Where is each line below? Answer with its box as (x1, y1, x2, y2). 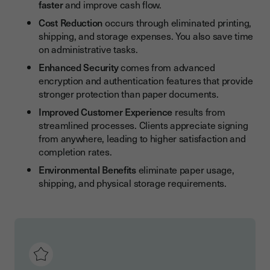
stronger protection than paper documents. (39, 86, 219, 101)
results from (172, 104, 225, 119)
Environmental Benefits (39, 162, 136, 177)
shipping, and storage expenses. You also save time (39, 28, 254, 43)
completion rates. (39, 144, 112, 159)
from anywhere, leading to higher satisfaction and (39, 131, 246, 146)
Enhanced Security (39, 60, 119, 75)
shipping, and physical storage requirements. (39, 175, 227, 190)
